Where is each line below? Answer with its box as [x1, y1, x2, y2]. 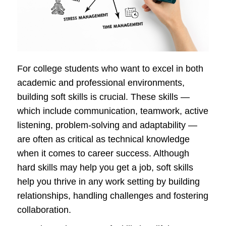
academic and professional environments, [17, 78, 185, 88]
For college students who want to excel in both [17, 64, 203, 74]
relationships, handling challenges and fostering [17, 191, 208, 201]
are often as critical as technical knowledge [17, 134, 190, 145]
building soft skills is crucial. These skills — [17, 92, 190, 102]
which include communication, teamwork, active [17, 106, 208, 117]
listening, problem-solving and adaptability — [17, 120, 197, 131]
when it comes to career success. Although [17, 148, 189, 159]
